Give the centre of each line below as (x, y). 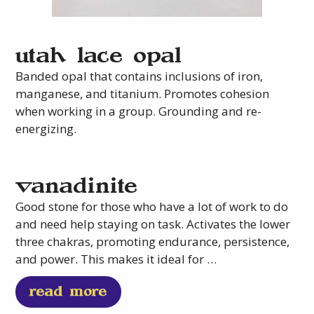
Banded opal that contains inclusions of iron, (139, 76)
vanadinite (77, 187)
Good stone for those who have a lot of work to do (152, 207)
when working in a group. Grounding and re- (139, 111)
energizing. (46, 129)
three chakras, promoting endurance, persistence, (153, 242)
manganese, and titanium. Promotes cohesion (143, 94)
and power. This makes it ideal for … (116, 259)
